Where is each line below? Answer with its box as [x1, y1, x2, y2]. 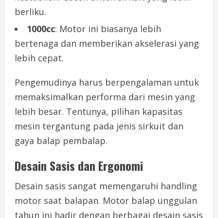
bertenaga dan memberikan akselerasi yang [15, 37, 199, 50]
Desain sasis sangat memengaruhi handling [15, 180, 197, 192]
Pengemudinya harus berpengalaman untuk [15, 76, 199, 89]
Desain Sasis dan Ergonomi [15, 157, 143, 175]
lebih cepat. [15, 52, 64, 64]
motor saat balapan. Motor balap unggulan [15, 195, 197, 207]
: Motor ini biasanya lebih [55, 23, 161, 35]
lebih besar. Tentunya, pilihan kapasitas [15, 106, 182, 118]
